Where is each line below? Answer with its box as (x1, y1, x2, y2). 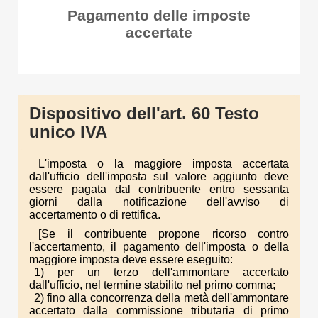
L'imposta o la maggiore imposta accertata (38, 157, 289, 170)
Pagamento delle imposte (67, 7, 251, 23)
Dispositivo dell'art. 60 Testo (29, 104, 259, 123)
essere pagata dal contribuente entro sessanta (29, 182, 289, 195)
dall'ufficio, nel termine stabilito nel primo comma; (29, 278, 275, 291)
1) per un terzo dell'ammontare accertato (33, 265, 289, 278)
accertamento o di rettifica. (29, 208, 160, 221)
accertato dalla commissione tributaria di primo (29, 304, 289, 317)
